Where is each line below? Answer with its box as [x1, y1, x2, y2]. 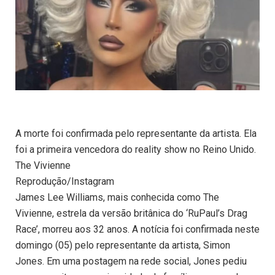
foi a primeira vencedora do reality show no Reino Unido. [15, 144, 256, 156]
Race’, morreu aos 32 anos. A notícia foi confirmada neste [15, 223, 260, 236]
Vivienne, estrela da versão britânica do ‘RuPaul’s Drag [15, 207, 247, 220]
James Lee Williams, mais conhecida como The [15, 192, 219, 204]
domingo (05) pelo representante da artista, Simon [15, 239, 230, 252]
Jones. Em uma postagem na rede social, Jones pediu [15, 255, 247, 268]
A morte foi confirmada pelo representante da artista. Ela [15, 128, 257, 140]
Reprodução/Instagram [15, 176, 114, 188]
